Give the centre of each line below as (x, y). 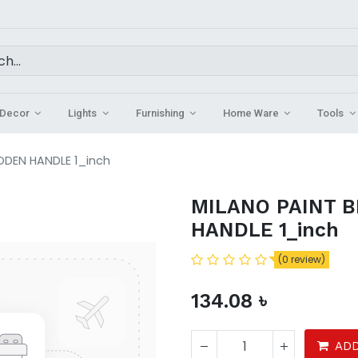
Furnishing (160, 113)
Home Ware (251, 113)
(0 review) (302, 259)
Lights (83, 113)
